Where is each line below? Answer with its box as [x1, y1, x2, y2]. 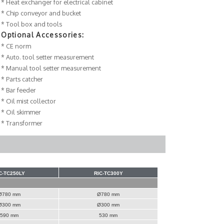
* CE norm [1, 42, 31, 50]
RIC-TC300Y [93, 170, 123, 176]
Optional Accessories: [1, 30, 84, 39]
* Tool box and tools [1, 20, 62, 28]
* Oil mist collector [1, 97, 56, 105]
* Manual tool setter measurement [1, 64, 101, 72]
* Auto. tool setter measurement [1, 53, 94, 61]
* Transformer [1, 119, 43, 127]
